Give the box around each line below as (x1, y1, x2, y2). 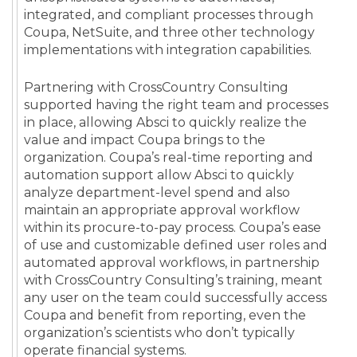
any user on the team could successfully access (24, 290, 327, 306)
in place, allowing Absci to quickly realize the (24, 115, 307, 131)
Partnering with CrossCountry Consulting (24, 80, 288, 96)
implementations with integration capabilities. (24, 42, 312, 58)
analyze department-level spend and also (24, 185, 290, 201)
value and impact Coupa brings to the (24, 132, 265, 148)
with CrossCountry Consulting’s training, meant (24, 273, 323, 288)
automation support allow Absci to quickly (24, 167, 294, 183)
